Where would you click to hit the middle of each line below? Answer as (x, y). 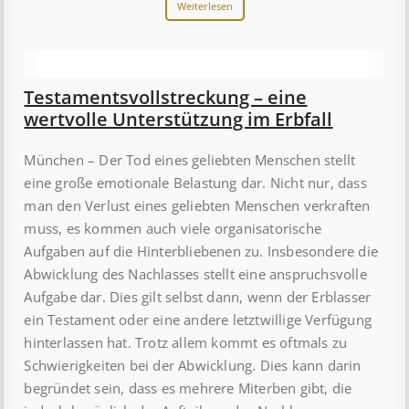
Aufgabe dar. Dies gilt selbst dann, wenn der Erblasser (198, 297)
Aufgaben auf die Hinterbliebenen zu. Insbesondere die (201, 252)
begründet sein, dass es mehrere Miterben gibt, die (188, 388)
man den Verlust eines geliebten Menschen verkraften (197, 206)
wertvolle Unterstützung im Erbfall (178, 120)
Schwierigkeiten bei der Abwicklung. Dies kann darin (193, 366)
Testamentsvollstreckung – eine (166, 98)
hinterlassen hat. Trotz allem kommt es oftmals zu (186, 343)
